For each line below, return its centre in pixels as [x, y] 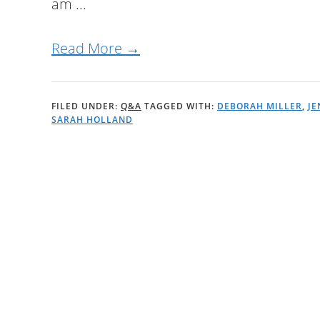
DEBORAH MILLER [260, 106]
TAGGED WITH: [181, 106]
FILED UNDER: [86, 106]
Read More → [96, 48]
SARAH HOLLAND [92, 120]
